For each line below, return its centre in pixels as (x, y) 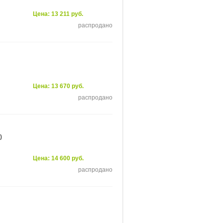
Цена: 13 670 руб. (58, 86)
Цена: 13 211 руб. (58, 14)
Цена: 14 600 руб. (58, 158)
